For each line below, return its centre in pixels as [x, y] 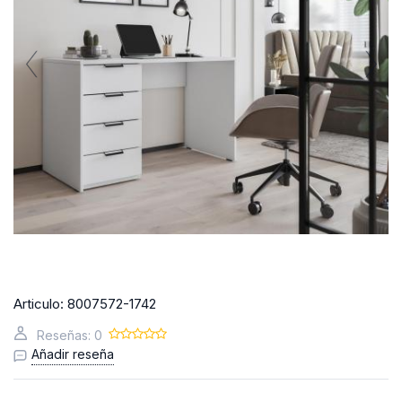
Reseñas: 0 [70, 335]
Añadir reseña [73, 354]
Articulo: [39, 303]
